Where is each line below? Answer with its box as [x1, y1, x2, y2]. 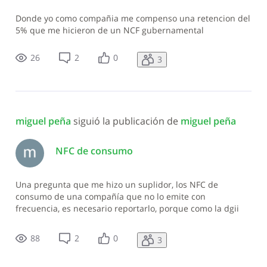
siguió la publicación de [73, 114, 181, 128]
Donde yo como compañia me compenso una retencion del [15, 13, 250, 24]
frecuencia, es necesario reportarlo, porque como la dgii [15, 203, 239, 215]
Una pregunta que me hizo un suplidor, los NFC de [15, 179, 218, 191]
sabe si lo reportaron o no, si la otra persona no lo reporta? [15, 215, 250, 226]
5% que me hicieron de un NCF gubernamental [15, 24, 204, 36]
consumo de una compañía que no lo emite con [15, 191, 206, 203]
